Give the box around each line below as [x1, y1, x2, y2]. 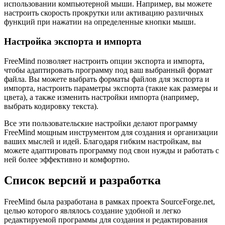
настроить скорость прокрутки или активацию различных [4, 9, 203, 18]
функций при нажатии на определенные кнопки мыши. [4, 18, 196, 27]
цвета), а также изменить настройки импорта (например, [4, 92, 199, 101]
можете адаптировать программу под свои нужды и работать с [4, 146, 219, 155]
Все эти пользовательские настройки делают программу [4, 119, 197, 128]
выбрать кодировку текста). [4, 101, 98, 110]
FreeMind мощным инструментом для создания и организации [4, 128, 218, 137]
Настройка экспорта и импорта [4, 36, 142, 47]
